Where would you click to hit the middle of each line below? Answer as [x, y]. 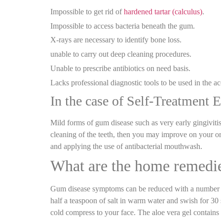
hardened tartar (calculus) [163, 11]
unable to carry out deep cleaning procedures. [121, 54]
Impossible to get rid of [87, 11]
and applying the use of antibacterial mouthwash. [127, 146]
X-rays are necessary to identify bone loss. [116, 40]
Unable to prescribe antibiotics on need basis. [120, 69]
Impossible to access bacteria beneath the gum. [123, 26]
